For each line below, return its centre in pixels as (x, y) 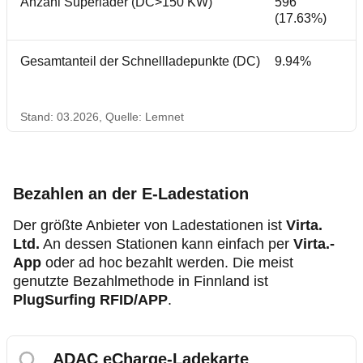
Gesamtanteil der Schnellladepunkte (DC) (140, 61)
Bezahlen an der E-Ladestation (131, 193)
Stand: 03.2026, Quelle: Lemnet (102, 116)
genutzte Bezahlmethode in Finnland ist (141, 281)
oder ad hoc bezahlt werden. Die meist (167, 262)
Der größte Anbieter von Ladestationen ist (149, 225)
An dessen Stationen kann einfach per (167, 243)
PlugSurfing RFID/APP (90, 299)
